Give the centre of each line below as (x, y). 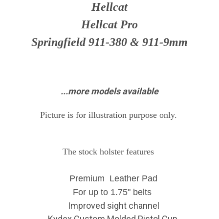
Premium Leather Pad (114, 179)
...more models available (109, 91)
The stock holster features (108, 152)
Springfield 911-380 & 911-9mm (109, 42)
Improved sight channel (113, 206)
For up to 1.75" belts (114, 192)
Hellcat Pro (109, 25)
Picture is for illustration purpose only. (109, 115)
